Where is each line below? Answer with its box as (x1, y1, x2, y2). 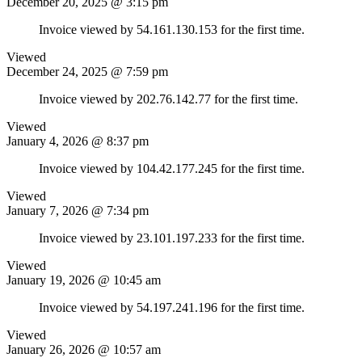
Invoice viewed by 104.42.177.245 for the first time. (39, 161, 305, 175)
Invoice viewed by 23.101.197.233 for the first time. (39, 230, 305, 245)
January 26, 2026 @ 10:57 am (6, 342, 161, 356)
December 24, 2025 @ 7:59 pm (6, 64, 168, 78)
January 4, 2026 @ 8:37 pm (6, 133, 149, 148)
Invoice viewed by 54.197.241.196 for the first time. (39, 300, 305, 314)
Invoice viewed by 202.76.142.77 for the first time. (39, 91, 298, 106)
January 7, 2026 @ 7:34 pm (6, 203, 149, 217)
